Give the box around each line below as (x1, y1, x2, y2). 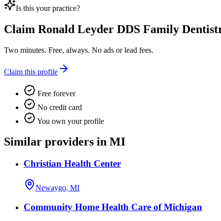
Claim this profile (4, 67, 58, 76)
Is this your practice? (16, 3, 80, 12)
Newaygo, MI (36, 184, 79, 192)
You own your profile (36, 116, 104, 125)
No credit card (36, 103, 82, 111)
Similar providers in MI (4, 135, 125, 148)
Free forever (36, 89, 75, 98)
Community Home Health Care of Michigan (24, 201, 202, 212)
